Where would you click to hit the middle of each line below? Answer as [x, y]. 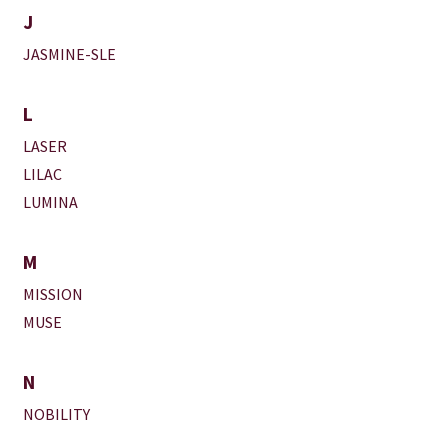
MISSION [53, 293]
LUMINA [51, 201]
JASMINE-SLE [70, 53]
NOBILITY [57, 413]
